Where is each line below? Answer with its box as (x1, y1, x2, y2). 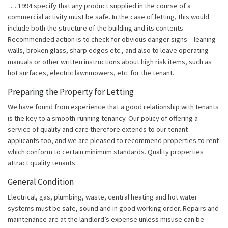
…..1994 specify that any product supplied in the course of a (8, 1, 191, 11)
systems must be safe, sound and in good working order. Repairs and (8, 204, 219, 213)
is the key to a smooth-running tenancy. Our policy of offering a (8, 113, 198, 123)
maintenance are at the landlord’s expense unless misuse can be (8, 215, 204, 224)
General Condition (8, 176, 74, 188)
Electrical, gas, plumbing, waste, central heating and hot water (8, 192, 197, 202)
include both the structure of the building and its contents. (8, 23, 185, 33)
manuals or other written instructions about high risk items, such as (8, 57, 212, 67)
